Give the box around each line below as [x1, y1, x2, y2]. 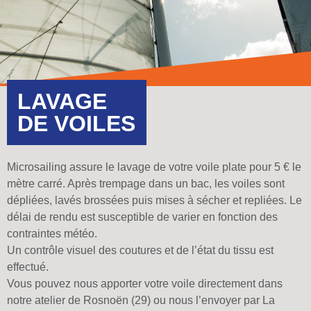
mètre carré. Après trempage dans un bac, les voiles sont [7, 178, 285, 190]
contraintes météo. [7, 228, 97, 240]
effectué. [7, 261, 49, 274]
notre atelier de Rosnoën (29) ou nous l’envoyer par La [7, 294, 275, 307]
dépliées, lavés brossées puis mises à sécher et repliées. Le [7, 194, 302, 207]
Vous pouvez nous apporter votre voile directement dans [7, 278, 283, 290]
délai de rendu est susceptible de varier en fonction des [7, 211, 278, 224]
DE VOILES [17, 111, 135, 137]
